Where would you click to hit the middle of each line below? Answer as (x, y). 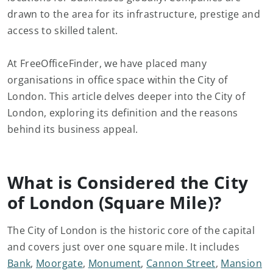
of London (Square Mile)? (115, 202)
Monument (115, 263)
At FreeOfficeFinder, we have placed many (107, 63)
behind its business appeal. (73, 129)
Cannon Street (181, 263)
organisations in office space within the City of (118, 80)
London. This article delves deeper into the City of (126, 96)
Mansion (241, 263)
